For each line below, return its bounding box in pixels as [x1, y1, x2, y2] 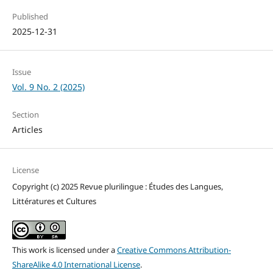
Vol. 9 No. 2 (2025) [12, 80, 85, 93]
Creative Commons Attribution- [116, 244, 231, 255]
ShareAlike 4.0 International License [12, 258, 140, 270]
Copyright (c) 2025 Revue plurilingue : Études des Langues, [12, 180, 223, 192]
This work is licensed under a [12, 244, 117, 255]
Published [12, 10, 48, 22]
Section [12, 108, 39, 120]
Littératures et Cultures [12, 195, 96, 207]
